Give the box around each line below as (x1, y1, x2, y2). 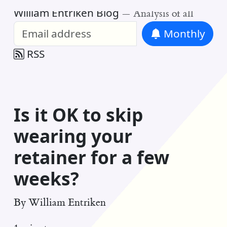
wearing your (13, 124, 132, 148)
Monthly (161, 26, 205, 41)
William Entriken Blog (13, 6, 119, 20)
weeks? (13, 166, 79, 191)
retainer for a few (13, 145, 169, 170)
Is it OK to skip (13, 102, 143, 127)
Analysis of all (133, 7, 194, 20)
